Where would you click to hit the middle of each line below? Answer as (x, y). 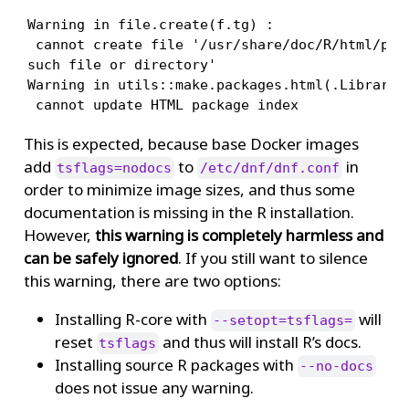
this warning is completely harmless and (239, 235)
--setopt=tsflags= (283, 320)
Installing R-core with (132, 319)
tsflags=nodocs (115, 168)
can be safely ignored (100, 257)
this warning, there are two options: (152, 280)
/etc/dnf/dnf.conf (270, 168)
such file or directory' (121, 64)
